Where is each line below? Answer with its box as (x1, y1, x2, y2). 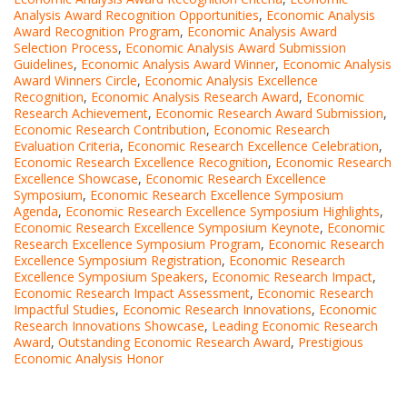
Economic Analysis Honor (14, 349, 164, 367)
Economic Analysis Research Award (91, 87, 299, 105)
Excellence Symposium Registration (14, 251, 222, 269)
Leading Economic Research (212, 316, 378, 334)
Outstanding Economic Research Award (58, 333, 291, 351)
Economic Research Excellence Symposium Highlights (65, 202, 380, 220)
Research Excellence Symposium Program (14, 234, 261, 253)
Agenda (14, 202, 58, 220)
